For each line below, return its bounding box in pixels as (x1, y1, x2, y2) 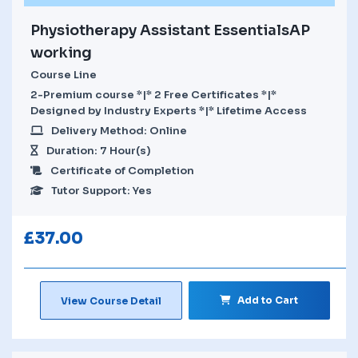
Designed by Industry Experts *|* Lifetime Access (30, 103, 307, 117)
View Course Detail (60, 294, 161, 307)
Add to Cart (237, 293, 299, 306)
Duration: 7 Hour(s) (46, 143, 151, 157)
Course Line (30, 67, 97, 82)
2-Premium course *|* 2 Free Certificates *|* (30, 87, 276, 101)
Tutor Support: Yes (51, 183, 152, 197)
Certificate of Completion (50, 163, 194, 177)
